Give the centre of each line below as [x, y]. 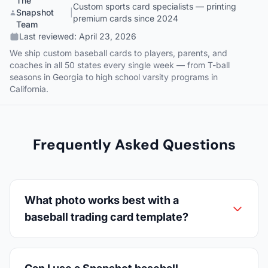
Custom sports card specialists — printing [155, 6]
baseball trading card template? [106, 217]
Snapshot [35, 12]
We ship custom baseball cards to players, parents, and [118, 53]
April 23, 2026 [108, 36]
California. [29, 89]
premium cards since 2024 [126, 18]
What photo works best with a [102, 200]
